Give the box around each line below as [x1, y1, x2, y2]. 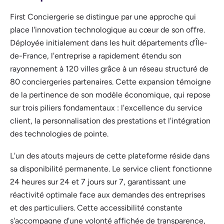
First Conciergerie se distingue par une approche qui [10, 11, 196, 21]
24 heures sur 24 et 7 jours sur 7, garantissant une [10, 176, 186, 186]
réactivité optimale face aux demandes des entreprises [10, 189, 205, 199]
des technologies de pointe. [10, 128, 108, 138]
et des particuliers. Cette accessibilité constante [10, 202, 182, 212]
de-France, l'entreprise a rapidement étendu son [10, 50, 181, 60]
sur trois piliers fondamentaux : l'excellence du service [10, 102, 202, 112]
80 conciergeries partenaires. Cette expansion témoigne [10, 76, 211, 86]
